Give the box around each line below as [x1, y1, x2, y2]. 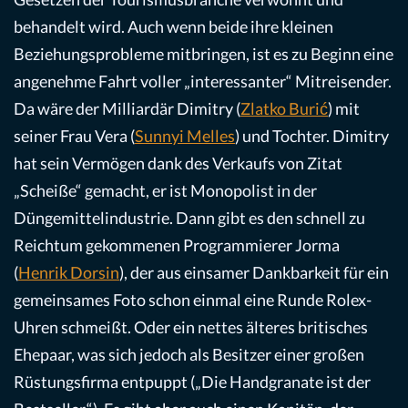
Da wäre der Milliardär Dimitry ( [14, 98, 240, 119]
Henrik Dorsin [18, 262, 119, 283]
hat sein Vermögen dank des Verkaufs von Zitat [14, 153, 342, 174]
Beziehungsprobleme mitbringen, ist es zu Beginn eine [14, 44, 393, 65]
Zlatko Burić [240, 98, 328, 119]
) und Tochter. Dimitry [235, 126, 389, 147]
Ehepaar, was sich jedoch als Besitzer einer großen [14, 344, 364, 365]
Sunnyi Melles [135, 126, 235, 147]
